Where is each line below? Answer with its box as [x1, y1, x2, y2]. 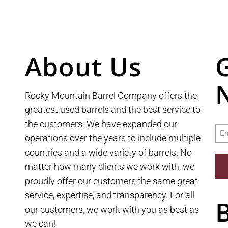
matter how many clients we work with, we [25, 161, 195, 173]
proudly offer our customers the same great [25, 176, 198, 187]
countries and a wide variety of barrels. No [25, 147, 192, 158]
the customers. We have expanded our [25, 119, 178, 130]
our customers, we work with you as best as [25, 204, 199, 215]
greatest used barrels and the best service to [25, 104, 201, 116]
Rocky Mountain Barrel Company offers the [25, 90, 197, 101]
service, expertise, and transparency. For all [25, 190, 195, 201]
